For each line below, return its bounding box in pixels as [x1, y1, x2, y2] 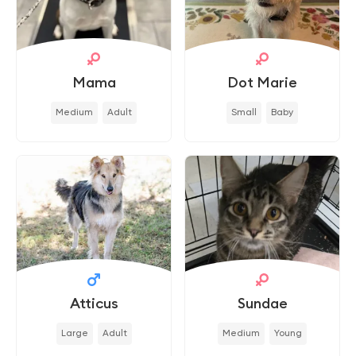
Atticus [69, 294, 118, 312]
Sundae [237, 294, 288, 312]
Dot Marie [227, 73, 297, 91]
